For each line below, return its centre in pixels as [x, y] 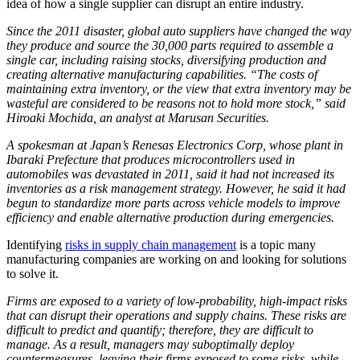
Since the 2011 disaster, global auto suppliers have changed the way [179, 31]
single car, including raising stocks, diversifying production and [166, 59]
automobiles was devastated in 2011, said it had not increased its [170, 174]
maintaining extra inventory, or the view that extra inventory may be [179, 88]
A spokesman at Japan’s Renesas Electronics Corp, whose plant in [175, 145]
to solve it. [36, 273]
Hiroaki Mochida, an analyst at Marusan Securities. [138, 117]
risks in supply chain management [151, 244]
